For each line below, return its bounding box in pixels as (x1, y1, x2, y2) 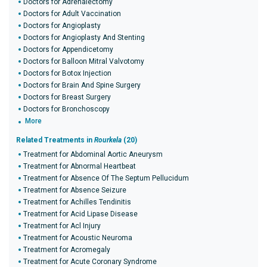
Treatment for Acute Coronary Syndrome (23, 257, 157, 266)
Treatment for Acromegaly (23, 246, 110, 254)
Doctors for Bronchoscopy (23, 105, 110, 113)
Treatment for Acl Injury (23, 222, 101, 230)
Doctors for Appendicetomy (23, 45, 113, 54)
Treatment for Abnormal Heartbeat (23, 162, 136, 170)
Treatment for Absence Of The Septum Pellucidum (23, 174, 189, 182)
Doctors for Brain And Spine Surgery (23, 81, 141, 89)
